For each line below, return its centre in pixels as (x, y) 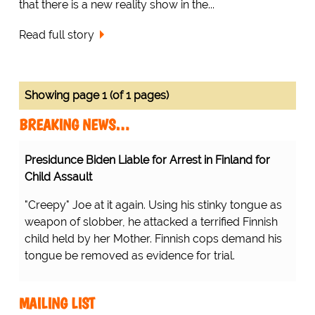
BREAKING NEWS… (74, 124)
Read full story (56, 34)
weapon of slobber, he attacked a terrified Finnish (151, 221)
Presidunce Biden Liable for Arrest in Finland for (147, 160)
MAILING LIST (57, 303)
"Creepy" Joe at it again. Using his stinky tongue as (153, 205)
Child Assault (58, 176)
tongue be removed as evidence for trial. (129, 255)
